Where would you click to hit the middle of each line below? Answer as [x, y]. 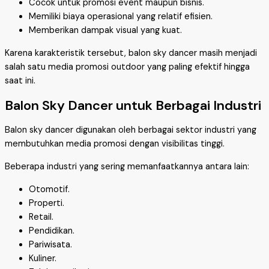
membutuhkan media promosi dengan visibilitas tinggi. [115, 144]
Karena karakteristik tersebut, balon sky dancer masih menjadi [131, 53]
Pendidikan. [52, 231]
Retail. [41, 217]
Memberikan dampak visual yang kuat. [105, 31]
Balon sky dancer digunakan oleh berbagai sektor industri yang [131, 130]
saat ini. [20, 81]
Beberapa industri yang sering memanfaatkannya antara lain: [127, 166]
